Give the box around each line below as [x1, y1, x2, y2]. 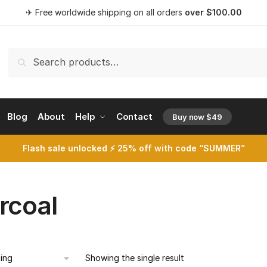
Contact [116, 111, 153, 122]
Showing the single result [85, 253, 184, 263]
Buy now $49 [172, 112, 222, 122]
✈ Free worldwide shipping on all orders [25, 7, 185, 17]
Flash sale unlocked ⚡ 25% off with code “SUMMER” [22, 143, 245, 153]
